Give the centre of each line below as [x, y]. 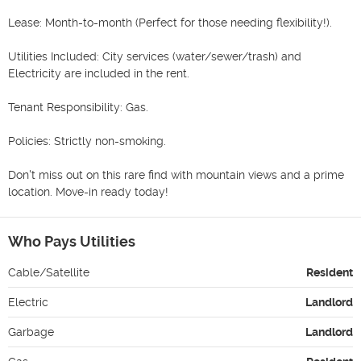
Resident [330, 272]
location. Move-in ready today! [88, 191]
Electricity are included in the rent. [99, 73]
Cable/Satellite [49, 272]
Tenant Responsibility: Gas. [78, 107]
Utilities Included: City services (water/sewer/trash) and [155, 56]
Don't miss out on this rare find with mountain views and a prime [176, 174]
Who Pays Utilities [72, 241]
